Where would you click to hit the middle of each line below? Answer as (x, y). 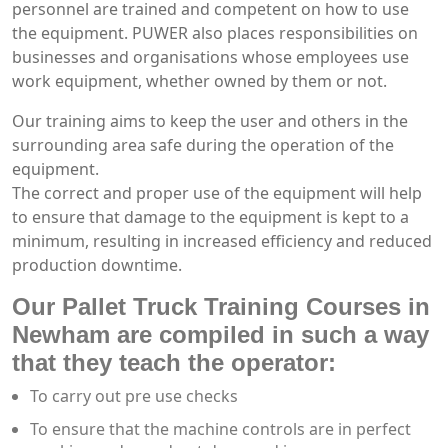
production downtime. (97, 264)
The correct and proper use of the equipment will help (217, 192)
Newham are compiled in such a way (220, 334)
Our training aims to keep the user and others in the (210, 120)
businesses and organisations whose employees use (210, 56)
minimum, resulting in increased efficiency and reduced (222, 240)
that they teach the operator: (174, 362)
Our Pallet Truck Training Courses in (221, 306)
